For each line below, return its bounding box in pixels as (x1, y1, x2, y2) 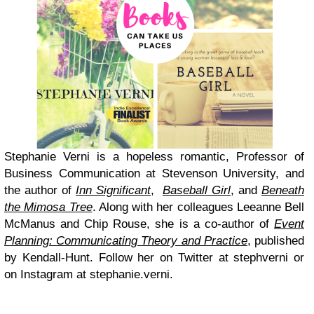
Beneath (261, 184, 304, 198)
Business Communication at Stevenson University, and (4, 167, 304, 181)
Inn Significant (76, 184, 151, 198)
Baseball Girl (163, 184, 231, 198)
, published (247, 234, 305, 248)
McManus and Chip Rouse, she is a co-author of (4, 217, 274, 231)
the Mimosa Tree (4, 200, 93, 214)
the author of (4, 184, 76, 198)
